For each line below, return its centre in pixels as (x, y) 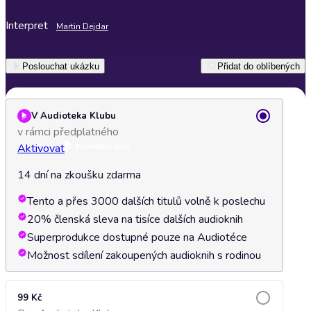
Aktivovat (41, 149)
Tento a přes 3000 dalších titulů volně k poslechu (146, 201)
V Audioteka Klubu (74, 116)
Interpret (27, 26)
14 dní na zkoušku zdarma (79, 175)
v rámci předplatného (68, 132)
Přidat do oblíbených (259, 66)
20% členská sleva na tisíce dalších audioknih (135, 219)
